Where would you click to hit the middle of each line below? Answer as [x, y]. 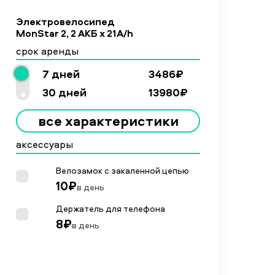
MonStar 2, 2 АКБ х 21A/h [75, 33]
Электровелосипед [65, 21]
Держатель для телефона [110, 208]
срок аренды [47, 51]
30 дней [64, 92]
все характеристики [108, 121]
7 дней [61, 74]
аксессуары [45, 144]
